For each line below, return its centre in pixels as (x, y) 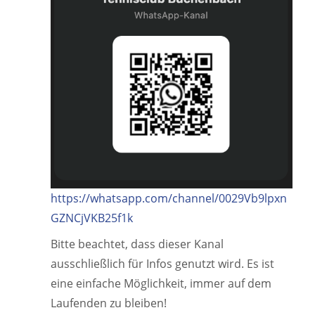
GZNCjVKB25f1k (92, 218)
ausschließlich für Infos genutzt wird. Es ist (162, 263)
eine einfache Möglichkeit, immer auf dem (161, 283)
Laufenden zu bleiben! (109, 303)
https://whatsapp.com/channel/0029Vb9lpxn (169, 198)
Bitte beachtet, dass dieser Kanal (137, 244)
